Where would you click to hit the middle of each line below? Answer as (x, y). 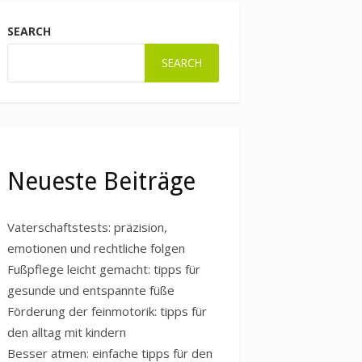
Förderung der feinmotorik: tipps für (107, 311)
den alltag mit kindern (67, 332)
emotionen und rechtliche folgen (96, 248)
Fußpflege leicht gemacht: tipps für (104, 269)
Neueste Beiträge (101, 181)
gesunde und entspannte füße (91, 290)
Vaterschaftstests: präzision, (87, 227)
